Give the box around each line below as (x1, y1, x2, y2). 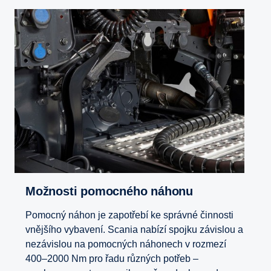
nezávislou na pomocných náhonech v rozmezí (25, 239, 226, 250)
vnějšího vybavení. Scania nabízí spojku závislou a (25, 224, 243, 235)
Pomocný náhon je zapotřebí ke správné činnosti (25, 210, 233, 221)
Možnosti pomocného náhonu (35, 184, 194, 198)
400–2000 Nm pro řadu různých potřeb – (25, 253, 198, 264)
